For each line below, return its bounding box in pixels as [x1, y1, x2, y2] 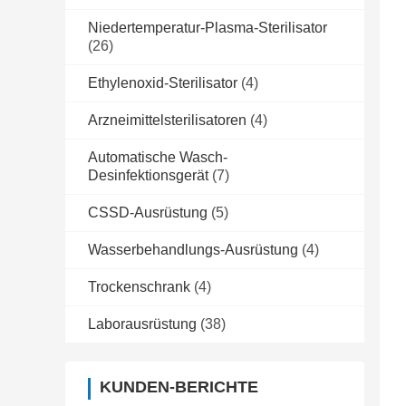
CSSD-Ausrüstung [88, 205, 208, 221]
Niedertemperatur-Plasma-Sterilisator [88, 20, 327, 36]
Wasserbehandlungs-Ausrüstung [88, 242, 298, 258]
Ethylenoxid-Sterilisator [88, 75, 237, 92]
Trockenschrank [88, 279, 190, 295]
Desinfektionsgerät [88, 168, 208, 184]
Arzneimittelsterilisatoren [88, 112, 246, 129]
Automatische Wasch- [88, 150, 227, 166]
